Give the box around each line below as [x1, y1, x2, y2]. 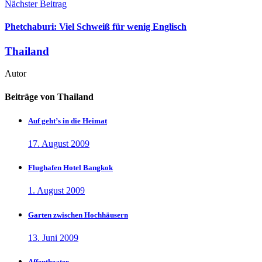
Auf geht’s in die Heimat [28, 116, 107, 125]
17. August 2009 [28, 139, 89, 149]
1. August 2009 [28, 185, 85, 196]
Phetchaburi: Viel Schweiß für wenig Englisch [5, 22, 187, 32]
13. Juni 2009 [28, 232, 78, 243]
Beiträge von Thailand [5, 91, 94, 102]
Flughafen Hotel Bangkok [28, 163, 113, 173]
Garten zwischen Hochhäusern [28, 210, 128, 219]
